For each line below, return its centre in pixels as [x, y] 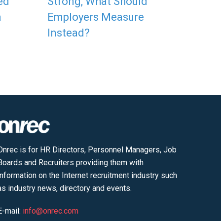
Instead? [69, 33]
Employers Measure [96, 17]
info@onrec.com [51, 211]
